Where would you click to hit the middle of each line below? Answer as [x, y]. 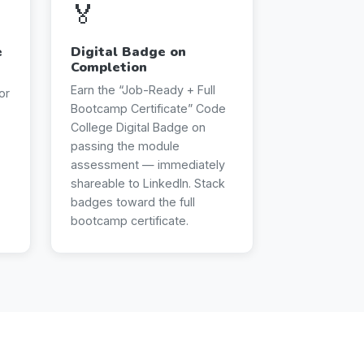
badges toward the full [133, 201]
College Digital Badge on [138, 127]
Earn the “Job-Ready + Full [143, 89]
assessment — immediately [148, 164]
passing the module [125, 145]
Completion [109, 67]
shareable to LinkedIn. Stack [148, 183]
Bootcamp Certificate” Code [148, 108]
